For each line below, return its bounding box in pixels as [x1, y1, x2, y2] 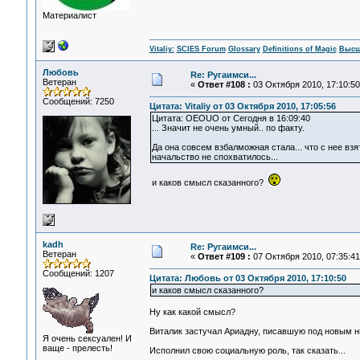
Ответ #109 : [197, 252, 251, 261]
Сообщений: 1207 [42, 268, 114, 278]
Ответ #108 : [197, 80, 251, 89]
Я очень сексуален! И [42, 333, 132, 343]
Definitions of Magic [262, 45, 337, 54]
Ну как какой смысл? [149, 307, 235, 317]
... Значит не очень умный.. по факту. [151, 123, 305, 133]
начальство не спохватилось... [151, 152, 278, 162]
